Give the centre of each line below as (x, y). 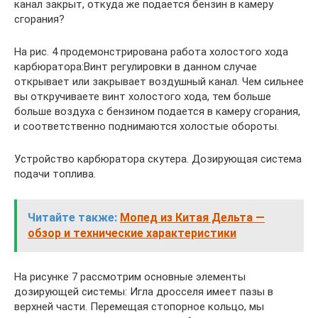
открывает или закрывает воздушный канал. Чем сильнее (159, 81)
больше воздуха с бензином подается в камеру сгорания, (157, 111)
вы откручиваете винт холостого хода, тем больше (143, 96)
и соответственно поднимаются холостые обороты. (147, 126)
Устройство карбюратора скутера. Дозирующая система (158, 159)
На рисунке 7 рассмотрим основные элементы (130, 276)
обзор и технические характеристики (132, 233)
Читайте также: (72, 217)
